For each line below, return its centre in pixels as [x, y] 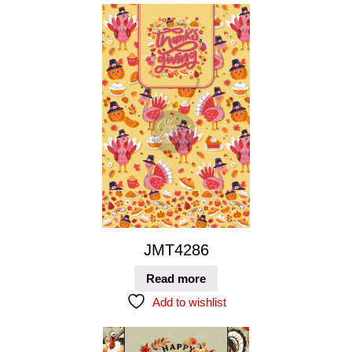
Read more [176, 278]
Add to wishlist [189, 302]
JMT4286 [176, 250]
